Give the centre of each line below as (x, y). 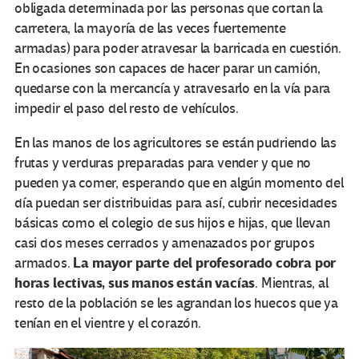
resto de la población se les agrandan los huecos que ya (177, 303)
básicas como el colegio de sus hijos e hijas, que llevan (172, 223)
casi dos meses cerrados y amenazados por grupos (165, 243)
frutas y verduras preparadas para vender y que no (163, 163)
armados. (44, 263)
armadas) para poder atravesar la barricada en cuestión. (178, 48)
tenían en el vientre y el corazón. (108, 323)
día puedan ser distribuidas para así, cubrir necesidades (176, 203)
